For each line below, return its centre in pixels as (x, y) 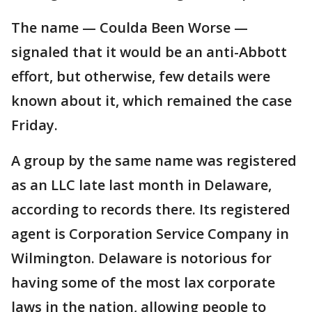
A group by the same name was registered (154, 161)
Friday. (34, 125)
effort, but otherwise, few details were (141, 76)
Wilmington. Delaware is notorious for (141, 258)
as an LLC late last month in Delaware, (141, 185)
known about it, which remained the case (151, 101)
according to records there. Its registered (151, 209)
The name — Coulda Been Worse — (130, 28)
